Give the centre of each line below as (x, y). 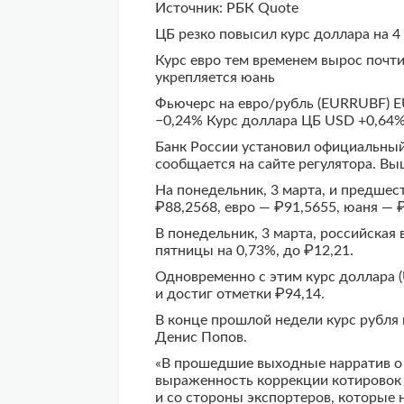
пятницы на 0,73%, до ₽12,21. (254, 251)
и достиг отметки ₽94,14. (240, 294)
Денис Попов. (201, 337)
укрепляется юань (215, 78)
